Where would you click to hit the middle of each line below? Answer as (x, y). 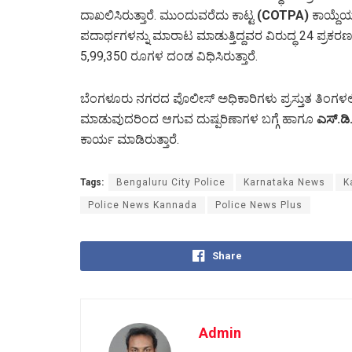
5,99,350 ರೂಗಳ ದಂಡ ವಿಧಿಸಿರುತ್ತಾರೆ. (169, 56)
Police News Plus (259, 205)
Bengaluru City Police (171, 182)
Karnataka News (284, 182)
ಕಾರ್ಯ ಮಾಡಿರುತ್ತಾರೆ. (130, 139)
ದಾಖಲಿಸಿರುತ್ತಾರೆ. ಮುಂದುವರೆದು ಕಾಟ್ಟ (169, 15)
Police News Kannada (143, 205)
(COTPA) (283, 15)
